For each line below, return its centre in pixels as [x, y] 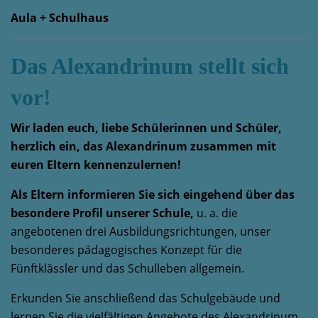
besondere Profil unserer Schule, [104, 213]
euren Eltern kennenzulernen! [96, 165]
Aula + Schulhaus [60, 18]
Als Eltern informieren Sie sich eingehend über [143, 194]
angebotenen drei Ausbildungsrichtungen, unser [141, 231]
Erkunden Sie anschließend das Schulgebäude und [146, 298]
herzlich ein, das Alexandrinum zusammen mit [143, 146]
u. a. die [217, 213]
